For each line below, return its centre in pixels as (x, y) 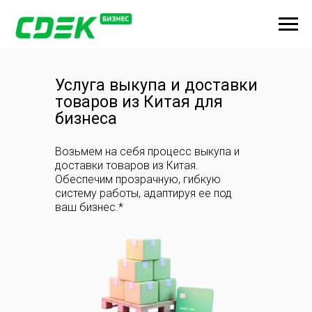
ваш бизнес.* (89, 207)
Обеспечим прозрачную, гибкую (138, 179)
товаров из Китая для (139, 102)
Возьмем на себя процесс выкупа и (147, 151)
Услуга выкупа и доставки (156, 85)
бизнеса (86, 119)
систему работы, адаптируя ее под (143, 193)
